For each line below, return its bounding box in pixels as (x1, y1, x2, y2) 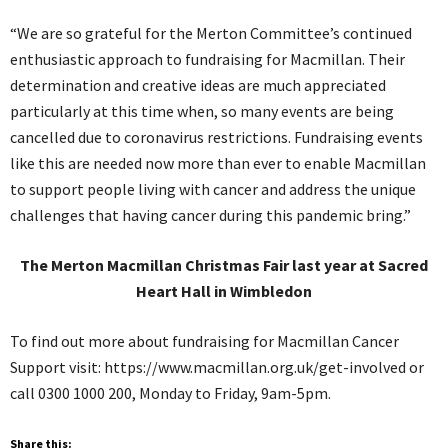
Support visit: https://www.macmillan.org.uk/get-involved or (10, 357, 424, 378)
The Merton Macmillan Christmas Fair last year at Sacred (20, 255, 428, 276)
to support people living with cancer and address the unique (10, 179, 416, 200)
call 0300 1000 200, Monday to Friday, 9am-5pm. (10, 383, 331, 404)
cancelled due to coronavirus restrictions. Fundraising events (10, 127, 423, 148)
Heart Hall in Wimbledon (136, 281, 312, 302)
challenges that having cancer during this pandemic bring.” (10, 205, 411, 226)
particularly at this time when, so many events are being (10, 101, 394, 122)
